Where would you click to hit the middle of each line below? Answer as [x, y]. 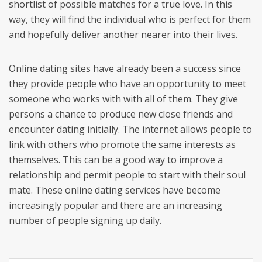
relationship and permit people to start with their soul [127, 175]
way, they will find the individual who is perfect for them [130, 19]
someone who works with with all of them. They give [123, 99]
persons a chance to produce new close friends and [121, 114]
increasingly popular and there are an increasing [116, 205]
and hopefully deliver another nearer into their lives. [123, 35]
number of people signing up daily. [85, 220]
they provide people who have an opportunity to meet [127, 84]
